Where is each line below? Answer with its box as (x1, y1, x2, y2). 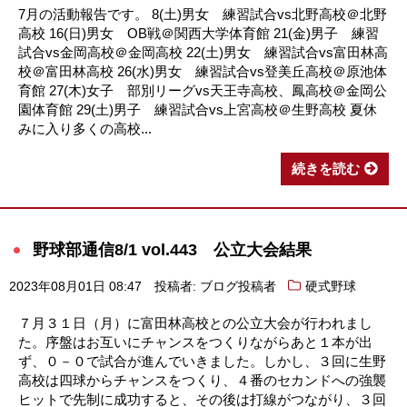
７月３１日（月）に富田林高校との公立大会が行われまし (18, 315, 372, 332)
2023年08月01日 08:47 (9, 280, 142, 294)
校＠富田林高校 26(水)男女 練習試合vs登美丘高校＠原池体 (18, 64, 387, 80)
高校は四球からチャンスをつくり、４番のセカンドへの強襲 (18, 372, 386, 389)
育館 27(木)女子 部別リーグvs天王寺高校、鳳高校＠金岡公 (18, 83, 387, 99)
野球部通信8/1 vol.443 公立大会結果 (33, 240, 312, 260)
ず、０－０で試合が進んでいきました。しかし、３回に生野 (18, 353, 386, 370)
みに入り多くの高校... (18, 121, 152, 137)
